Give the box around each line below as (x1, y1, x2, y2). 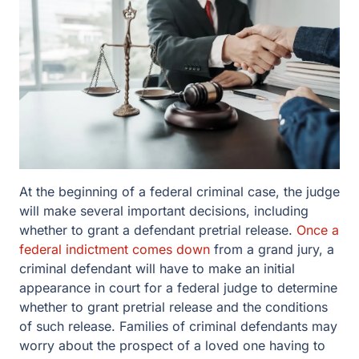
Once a (296, 222, 339, 238)
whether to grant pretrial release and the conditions (19, 299, 328, 315)
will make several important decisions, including (19, 203, 309, 219)
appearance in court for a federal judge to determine (19, 280, 337, 296)
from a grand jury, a (210, 241, 334, 257)
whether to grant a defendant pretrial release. (19, 222, 296, 238)
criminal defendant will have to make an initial (19, 260, 295, 276)
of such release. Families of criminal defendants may (19, 318, 337, 334)
